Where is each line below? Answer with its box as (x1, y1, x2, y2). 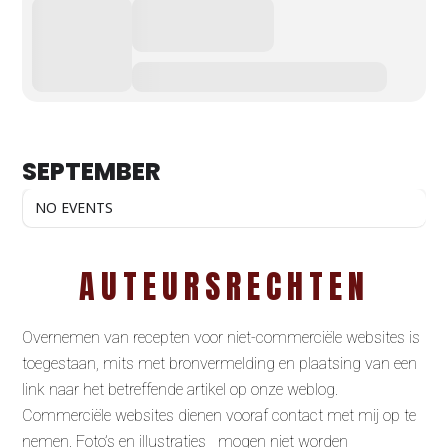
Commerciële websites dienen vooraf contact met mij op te (22, 406, 417, 425)
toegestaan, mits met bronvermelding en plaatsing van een (22, 354, 418, 373)
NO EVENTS (35, 198, 114, 217)
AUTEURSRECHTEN (78, 262, 370, 311)
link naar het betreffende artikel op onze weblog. (22, 380, 339, 399)
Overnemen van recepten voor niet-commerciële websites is (22, 328, 421, 347)
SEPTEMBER (22, 155, 162, 188)
